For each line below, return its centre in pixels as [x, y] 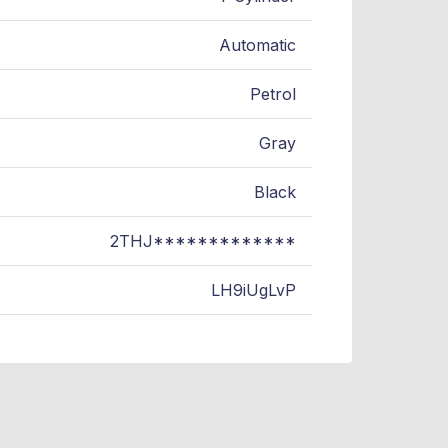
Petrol [273, 94]
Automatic [257, 45]
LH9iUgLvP [253, 290]
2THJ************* [203, 241]
